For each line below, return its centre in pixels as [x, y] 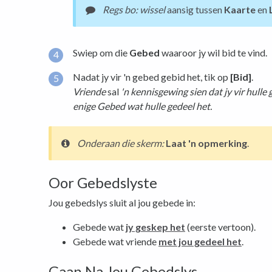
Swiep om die [101, 53]
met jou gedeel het [200, 241]
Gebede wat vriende [116, 241]
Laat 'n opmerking [206, 143]
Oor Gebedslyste [103, 182]
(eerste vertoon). [220, 226]
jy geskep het [155, 226]
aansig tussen [195, 9]
